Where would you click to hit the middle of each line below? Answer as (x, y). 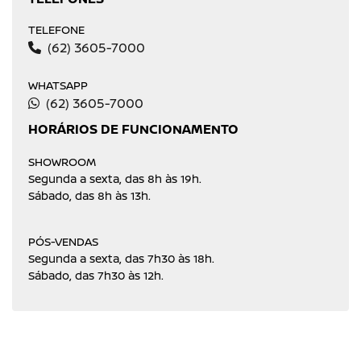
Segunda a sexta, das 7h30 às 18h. (121, 258)
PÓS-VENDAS (63, 241)
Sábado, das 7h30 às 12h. (96, 275)
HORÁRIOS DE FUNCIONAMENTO (133, 129)
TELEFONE (56, 29)
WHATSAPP (58, 85)
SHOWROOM (62, 162)
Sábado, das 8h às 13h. (89, 195)
